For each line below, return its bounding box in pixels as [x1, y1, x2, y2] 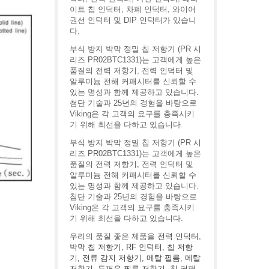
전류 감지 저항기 [82, 253, 142, 262]
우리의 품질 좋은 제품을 [70, 232, 157, 241]
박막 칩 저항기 [70, 243, 121, 252]
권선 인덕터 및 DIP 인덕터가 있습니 [70, 16, 196, 25]
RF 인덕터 [126, 243, 162, 252]
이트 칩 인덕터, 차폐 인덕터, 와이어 [70, 5, 196, 14]
